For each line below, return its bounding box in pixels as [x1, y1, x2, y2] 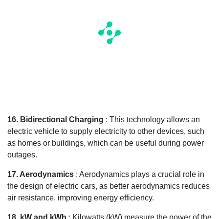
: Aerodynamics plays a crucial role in [74, 170, 204, 178]
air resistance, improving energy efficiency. [7, 193, 154, 202]
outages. [7, 150, 37, 159]
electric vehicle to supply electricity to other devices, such [7, 127, 204, 135]
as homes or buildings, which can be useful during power [7, 138, 204, 147]
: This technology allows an [104, 115, 200, 124]
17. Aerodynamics [7, 170, 74, 178]
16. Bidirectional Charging [7, 115, 104, 124]
